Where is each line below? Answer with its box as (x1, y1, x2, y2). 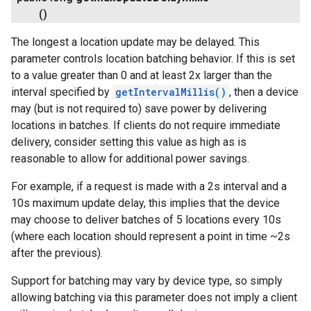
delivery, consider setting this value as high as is (11, 135, 246, 149)
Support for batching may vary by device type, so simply (11, 274, 283, 287)
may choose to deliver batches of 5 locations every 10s (11, 213, 281, 226)
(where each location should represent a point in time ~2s (11, 230, 290, 243)
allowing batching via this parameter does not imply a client (11, 291, 297, 304)
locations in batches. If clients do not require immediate (11, 119, 280, 132)
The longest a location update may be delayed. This (11, 35, 260, 49)
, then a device (229, 85, 299, 99)
